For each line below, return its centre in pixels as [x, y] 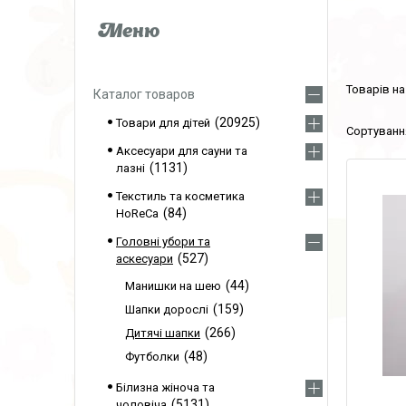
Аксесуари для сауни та [182, 151]
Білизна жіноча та [165, 387]
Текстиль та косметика [180, 196]
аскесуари [145, 259]
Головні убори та [163, 242]
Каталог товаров [144, 94]
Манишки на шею [173, 286]
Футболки [152, 357]
